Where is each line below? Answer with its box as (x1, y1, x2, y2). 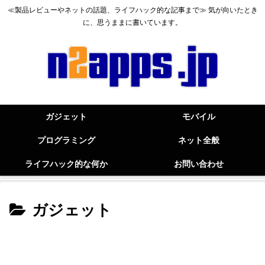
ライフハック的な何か (25, 159, 108, 169)
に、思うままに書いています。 (83, 18, 182, 27)
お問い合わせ (174, 159, 224, 169)
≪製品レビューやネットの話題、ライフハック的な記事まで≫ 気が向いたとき (7, 6, 258, 15)
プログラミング (37, 135, 95, 145)
